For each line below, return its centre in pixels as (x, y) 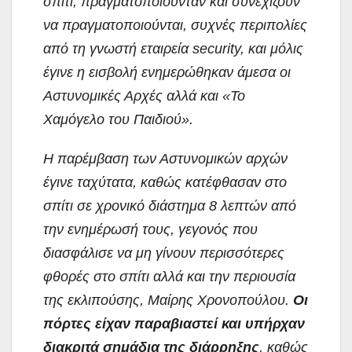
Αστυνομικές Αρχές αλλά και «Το (144, 96)
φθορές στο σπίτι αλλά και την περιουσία (169, 277)
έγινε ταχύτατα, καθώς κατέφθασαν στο (165, 183)
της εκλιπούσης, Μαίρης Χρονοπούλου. (168, 301)
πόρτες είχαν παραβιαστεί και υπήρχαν (174, 324)
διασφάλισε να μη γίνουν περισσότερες (164, 253)
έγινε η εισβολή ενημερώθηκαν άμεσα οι (167, 73)
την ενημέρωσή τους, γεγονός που (150, 230)
